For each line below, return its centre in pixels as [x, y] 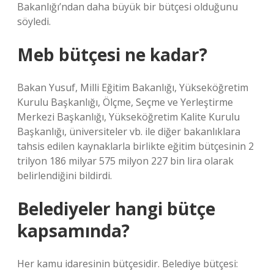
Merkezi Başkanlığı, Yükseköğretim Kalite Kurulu [128, 117]
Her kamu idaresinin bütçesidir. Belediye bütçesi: [128, 264]
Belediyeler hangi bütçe [116, 209]
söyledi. [34, 21]
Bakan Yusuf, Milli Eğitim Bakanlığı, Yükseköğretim [133, 87]
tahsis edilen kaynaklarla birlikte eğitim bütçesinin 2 [135, 146]
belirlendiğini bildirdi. [65, 176]
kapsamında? [73, 231]
